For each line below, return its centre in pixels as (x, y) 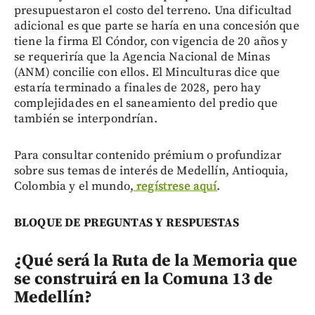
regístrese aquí (177, 187)
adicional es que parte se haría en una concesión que (157, 26)
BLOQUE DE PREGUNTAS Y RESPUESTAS (127, 223)
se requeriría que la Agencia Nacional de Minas (142, 57)
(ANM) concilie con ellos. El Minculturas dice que (147, 73)
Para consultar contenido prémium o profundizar (148, 156)
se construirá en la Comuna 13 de (143, 279)
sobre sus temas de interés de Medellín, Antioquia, (152, 171)
